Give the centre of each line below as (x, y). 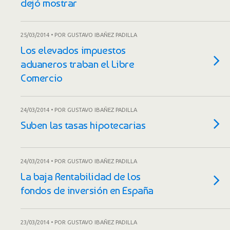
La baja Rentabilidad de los (81, 176)
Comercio (42, 78)
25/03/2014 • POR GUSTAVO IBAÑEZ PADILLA (79, 35)
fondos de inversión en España (87, 190)
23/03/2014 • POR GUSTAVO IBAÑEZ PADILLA (79, 222)
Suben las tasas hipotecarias (83, 125)
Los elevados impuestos (73, 50)
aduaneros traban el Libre (78, 64)
